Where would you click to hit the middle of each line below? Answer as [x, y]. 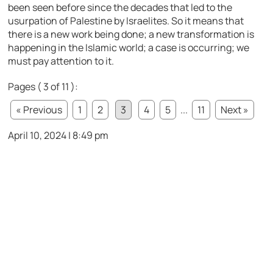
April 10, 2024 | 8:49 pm [58, 136]
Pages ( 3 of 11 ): [43, 87]
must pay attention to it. [61, 61]
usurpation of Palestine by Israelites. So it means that [126, 21]
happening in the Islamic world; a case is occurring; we [129, 48]
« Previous [39, 110]
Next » [235, 110]
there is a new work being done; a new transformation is [131, 34]
